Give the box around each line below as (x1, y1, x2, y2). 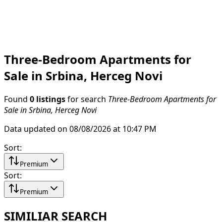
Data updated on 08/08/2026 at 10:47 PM (4, 124, 157, 133)
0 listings (30, 95, 65, 103)
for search (65, 95, 108, 103)
